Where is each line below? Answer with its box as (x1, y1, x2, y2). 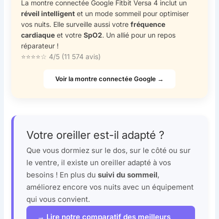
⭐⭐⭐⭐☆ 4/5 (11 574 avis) (21, 52, 101, 61)
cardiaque (21, 30, 55, 39)
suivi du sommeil (98, 170, 158, 179)
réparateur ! (21, 41, 59, 50)
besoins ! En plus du (26, 170, 98, 179)
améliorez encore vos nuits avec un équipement (26, 182, 194, 192)
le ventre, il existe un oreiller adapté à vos (26, 157, 172, 167)
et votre (55, 30, 84, 39)
